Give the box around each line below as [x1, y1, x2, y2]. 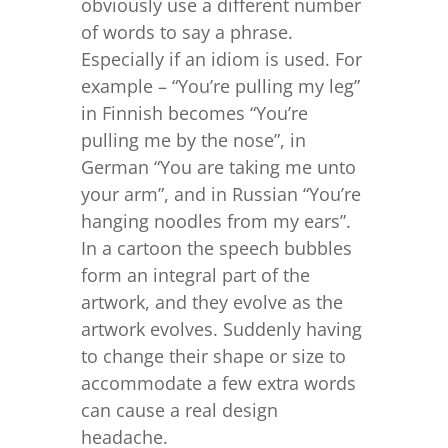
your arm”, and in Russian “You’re [80, 182, 361, 206]
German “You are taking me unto [80, 155, 356, 179]
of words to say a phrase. [80, 20, 293, 44]
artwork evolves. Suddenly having [80, 317, 362, 341]
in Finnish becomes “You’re [80, 101, 308, 125]
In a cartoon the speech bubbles [80, 236, 352, 260]
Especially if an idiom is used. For [80, 47, 362, 71]
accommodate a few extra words [80, 371, 356, 395]
